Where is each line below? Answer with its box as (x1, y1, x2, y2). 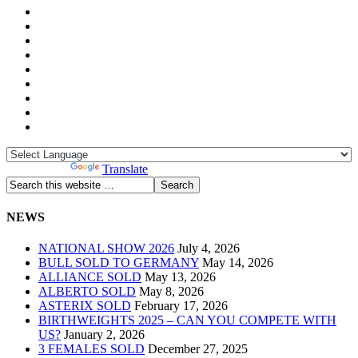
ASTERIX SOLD (38, 299, 131, 313)
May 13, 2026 (145, 270, 216, 284)
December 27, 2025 (148, 342, 248, 356)
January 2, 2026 (64, 328, 145, 342)
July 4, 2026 (177, 241, 240, 256)
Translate (102, 161, 148, 176)
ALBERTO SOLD (38, 284, 136, 299)
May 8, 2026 (139, 284, 204, 299)
